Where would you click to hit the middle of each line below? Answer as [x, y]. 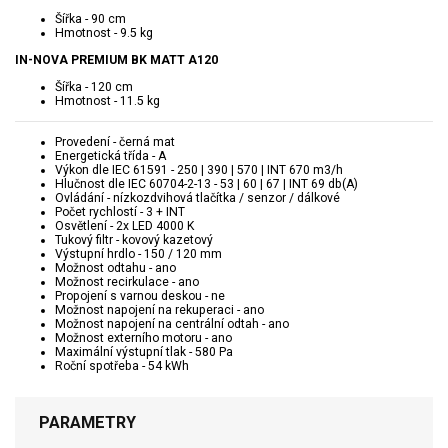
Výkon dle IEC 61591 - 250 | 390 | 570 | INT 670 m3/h [199, 169]
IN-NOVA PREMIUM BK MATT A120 [116, 59]
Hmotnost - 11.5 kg [107, 100]
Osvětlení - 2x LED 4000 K [124, 225]
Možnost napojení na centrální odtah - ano [172, 323]
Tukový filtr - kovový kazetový [134, 239]
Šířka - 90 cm [90, 18]
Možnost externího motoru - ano [143, 337]
